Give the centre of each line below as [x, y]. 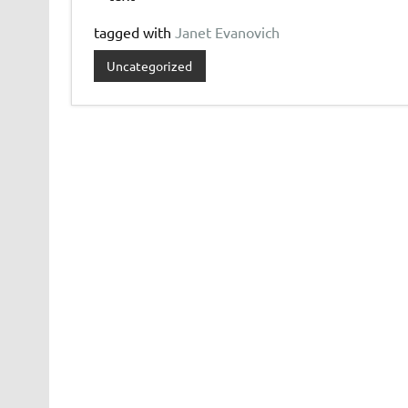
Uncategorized [150, 66]
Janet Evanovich [227, 31]
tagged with [134, 31]
